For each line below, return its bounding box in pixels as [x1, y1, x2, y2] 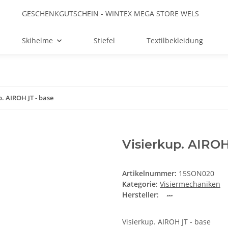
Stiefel [93, 36, 115, 45]
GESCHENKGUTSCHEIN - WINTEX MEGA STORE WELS [22, 9, 199, 18]
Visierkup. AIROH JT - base [122, 217, 211, 227]
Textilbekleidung [147, 36, 204, 45]
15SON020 [179, 168, 214, 179]
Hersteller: [122, 190, 159, 200]
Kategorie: [122, 179, 160, 189]
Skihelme [21, 36, 53, 45]
